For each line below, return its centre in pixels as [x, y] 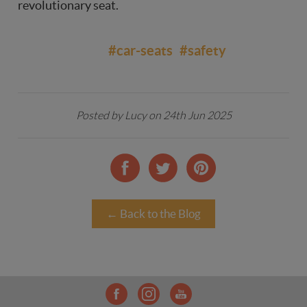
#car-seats [140, 50]
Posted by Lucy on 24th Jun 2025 [153, 115]
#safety [203, 50]
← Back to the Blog [153, 214]
